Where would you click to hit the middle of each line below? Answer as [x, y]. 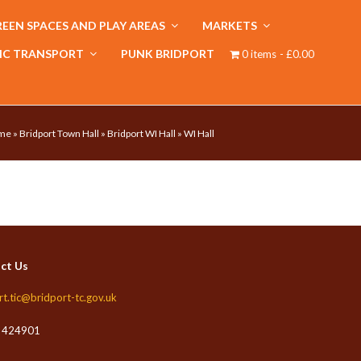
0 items [259, 54]
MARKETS [231, 25]
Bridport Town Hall [59, 133]
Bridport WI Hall [141, 133]
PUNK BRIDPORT [168, 54]
